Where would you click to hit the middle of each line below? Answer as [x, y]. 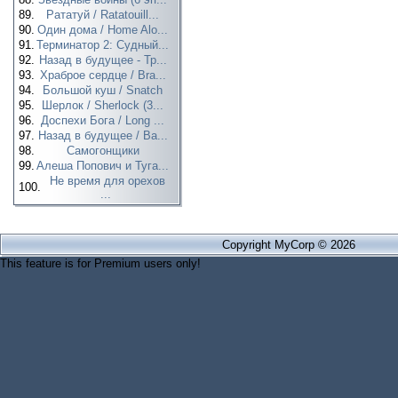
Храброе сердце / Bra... [104, 75]
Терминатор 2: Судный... [104, 45]
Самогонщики [104, 151]
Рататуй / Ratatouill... [104, 15]
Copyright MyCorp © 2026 [289, 245]
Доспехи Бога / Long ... [104, 120]
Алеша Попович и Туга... [104, 166]
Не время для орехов [107, 181]
